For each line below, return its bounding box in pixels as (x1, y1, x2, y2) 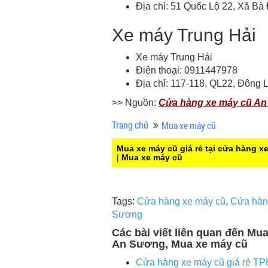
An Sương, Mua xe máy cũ (112, 237, 248, 250)
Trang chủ (112, 118, 148, 131)
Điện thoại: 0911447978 (136, 65, 237, 75)
